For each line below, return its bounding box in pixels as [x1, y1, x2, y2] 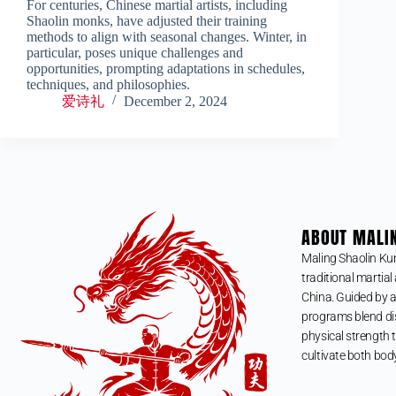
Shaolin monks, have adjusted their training [27, 12, 267, 28]
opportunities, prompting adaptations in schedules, [27, 60, 305, 76]
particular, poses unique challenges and [27, 44, 243, 60]
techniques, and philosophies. [27, 76, 190, 92]
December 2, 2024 [124, 93, 227, 109]
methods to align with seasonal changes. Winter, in [27, 28, 307, 44]
